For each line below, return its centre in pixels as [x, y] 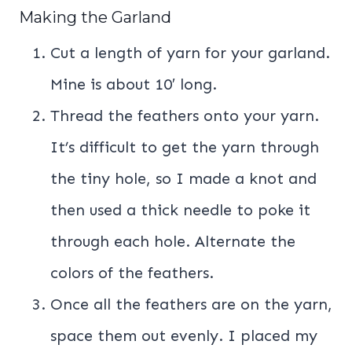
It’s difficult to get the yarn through [185, 147]
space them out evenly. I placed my [184, 336]
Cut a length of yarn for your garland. [190, 53]
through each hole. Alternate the [173, 242]
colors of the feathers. [132, 273]
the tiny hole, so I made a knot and [183, 179]
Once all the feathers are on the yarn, [191, 304]
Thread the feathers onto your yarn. [185, 116]
